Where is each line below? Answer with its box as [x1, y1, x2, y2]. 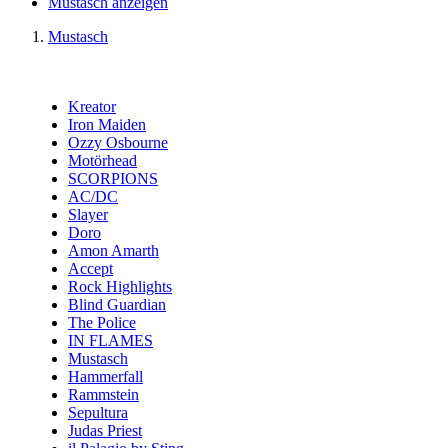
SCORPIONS [68, 170, 158, 187]
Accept [68, 260, 113, 277]
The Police [68, 314, 136, 331]
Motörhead [68, 152, 137, 169]
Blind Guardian [68, 296, 166, 313]
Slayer [68, 206, 108, 223]
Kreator [68, 98, 116, 115]
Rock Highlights [68, 278, 172, 295]
